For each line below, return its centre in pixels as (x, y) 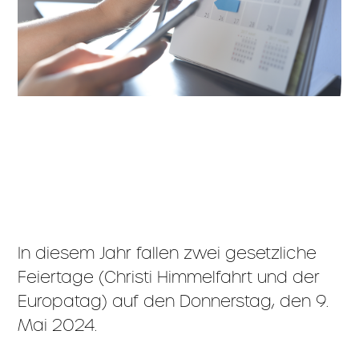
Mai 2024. (58, 325)
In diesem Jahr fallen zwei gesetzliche (167, 253)
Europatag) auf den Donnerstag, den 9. (173, 301)
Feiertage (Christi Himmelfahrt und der (169, 277)
